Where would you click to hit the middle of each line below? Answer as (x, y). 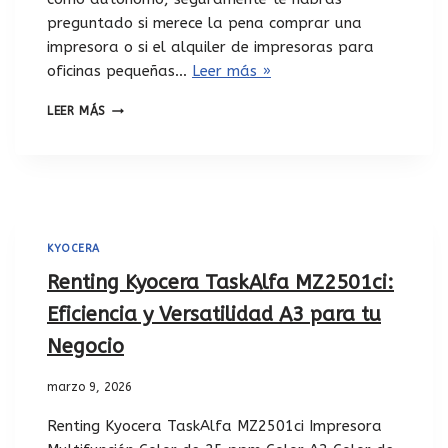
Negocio (85, 346)
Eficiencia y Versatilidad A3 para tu (214, 314)
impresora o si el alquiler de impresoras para (210, 47)
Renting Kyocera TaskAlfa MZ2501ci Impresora (214, 425)
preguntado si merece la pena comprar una (204, 23)
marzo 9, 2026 (89, 386)
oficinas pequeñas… (119, 71)
